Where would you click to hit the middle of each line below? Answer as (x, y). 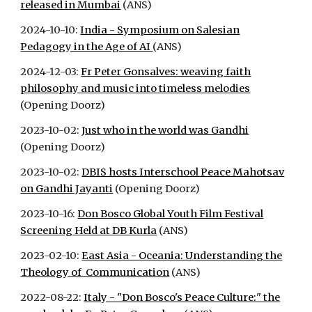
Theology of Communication (95, 272)
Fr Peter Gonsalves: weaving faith (166, 72)
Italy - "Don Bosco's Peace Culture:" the (182, 297)
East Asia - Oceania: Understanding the (182, 256)
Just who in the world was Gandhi (165, 130)
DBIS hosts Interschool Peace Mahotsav (183, 172)
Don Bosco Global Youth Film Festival (171, 214)
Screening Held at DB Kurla (89, 231)
